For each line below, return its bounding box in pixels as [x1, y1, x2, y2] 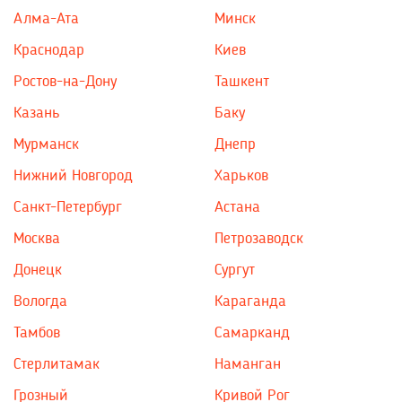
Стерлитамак [13, 356, 100, 372]
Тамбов [13, 325, 60, 341]
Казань [13, 105, 60, 121]
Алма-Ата [13, 11, 79, 27]
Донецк [13, 262, 62, 278]
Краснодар [13, 42, 84, 58]
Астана [214, 199, 260, 215]
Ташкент [214, 74, 269, 90]
